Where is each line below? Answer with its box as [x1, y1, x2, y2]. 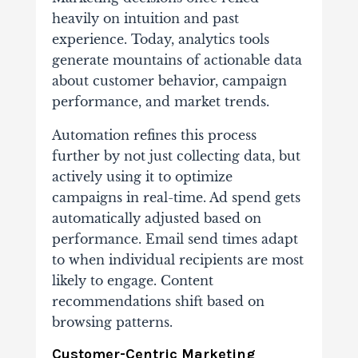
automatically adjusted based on [51, 210, 261, 227]
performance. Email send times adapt [51, 231, 298, 248]
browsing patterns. [51, 314, 173, 331]
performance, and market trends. [51, 93, 269, 110]
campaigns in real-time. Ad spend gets [51, 189, 300, 206]
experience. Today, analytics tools [51, 31, 269, 48]
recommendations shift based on [51, 293, 265, 310]
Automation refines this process [51, 127, 257, 144]
